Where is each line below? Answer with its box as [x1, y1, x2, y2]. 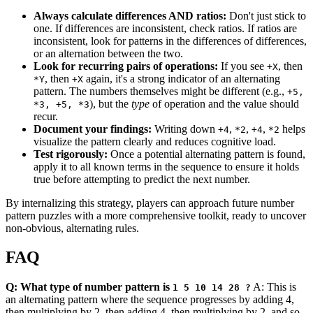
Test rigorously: [34, 147, 108, 160]
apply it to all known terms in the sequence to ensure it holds [34, 160, 299, 173]
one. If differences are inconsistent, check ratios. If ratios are [34, 22, 297, 34]
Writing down [152, 122, 218, 135]
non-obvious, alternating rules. [6, 221, 139, 234]
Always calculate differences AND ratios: [34, 9, 226, 22]
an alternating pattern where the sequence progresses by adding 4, [6, 293, 294, 306]
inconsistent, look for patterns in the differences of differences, [34, 34, 307, 47]
